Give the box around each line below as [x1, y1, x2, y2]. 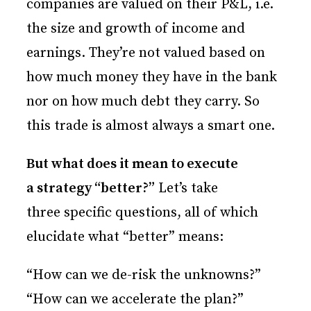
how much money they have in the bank [26, 69, 277, 87]
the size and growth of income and [26, 20, 245, 38]
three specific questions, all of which [26, 204, 258, 222]
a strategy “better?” [26, 180, 155, 198]
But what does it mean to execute [26, 155, 238, 174]
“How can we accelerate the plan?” [26, 291, 244, 309]
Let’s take [155, 180, 218, 198]
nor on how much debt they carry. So [26, 93, 260, 111]
